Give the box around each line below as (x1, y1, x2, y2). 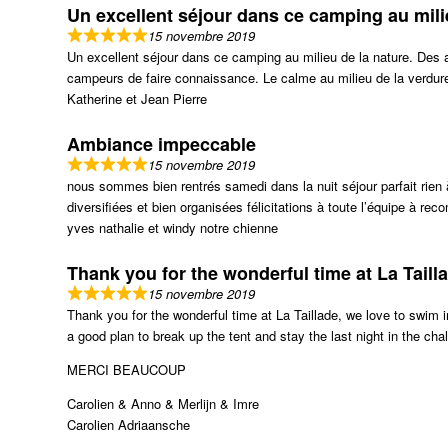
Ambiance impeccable (67, 131, 256, 157)
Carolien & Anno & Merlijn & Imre (67, 394, 259, 413)
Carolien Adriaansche (67, 415, 190, 434)
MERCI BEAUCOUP (67, 360, 186, 379)
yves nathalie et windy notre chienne (67, 218, 278, 237)
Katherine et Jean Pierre (67, 89, 207, 108)
